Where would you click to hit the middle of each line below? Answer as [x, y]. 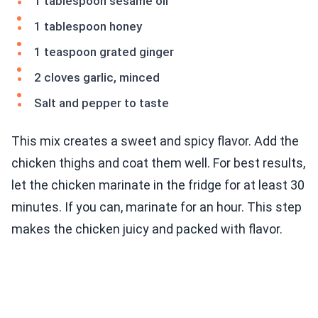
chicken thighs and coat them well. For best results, [158, 163]
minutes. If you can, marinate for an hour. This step [157, 207]
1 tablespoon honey [88, 27]
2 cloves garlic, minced [97, 78]
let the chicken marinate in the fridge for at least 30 [158, 185]
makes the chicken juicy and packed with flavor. [147, 229]
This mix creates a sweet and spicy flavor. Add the [155, 141]
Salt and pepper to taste [102, 103]
